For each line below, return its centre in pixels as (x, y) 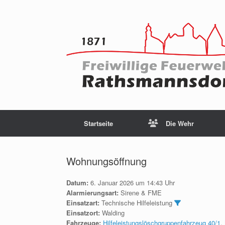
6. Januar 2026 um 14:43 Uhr (132, 183)
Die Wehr (180, 123)
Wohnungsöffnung (106, 161)
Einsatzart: (83, 203)
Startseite (98, 123)
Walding (112, 213)
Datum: (77, 183)
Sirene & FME (140, 193)
